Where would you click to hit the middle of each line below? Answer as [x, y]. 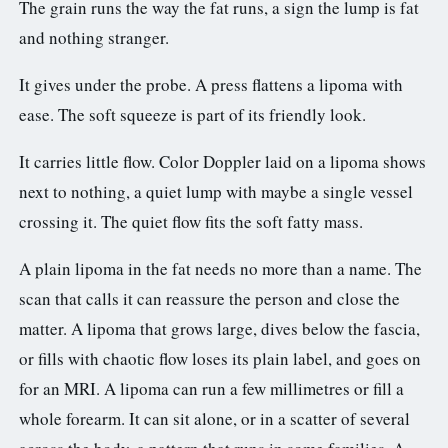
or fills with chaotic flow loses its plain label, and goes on [220, 359]
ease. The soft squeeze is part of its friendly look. [192, 115]
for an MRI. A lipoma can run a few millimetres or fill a [211, 389]
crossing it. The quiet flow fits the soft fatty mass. [191, 222]
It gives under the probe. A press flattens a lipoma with [211, 85]
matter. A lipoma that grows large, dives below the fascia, [219, 329]
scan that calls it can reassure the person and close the [209, 299]
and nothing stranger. [94, 38]
